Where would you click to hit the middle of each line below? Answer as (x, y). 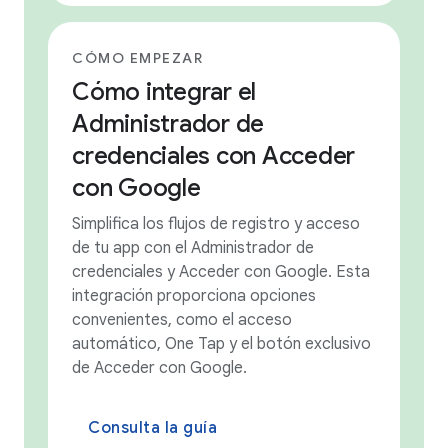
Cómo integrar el (164, 91)
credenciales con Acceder (213, 155)
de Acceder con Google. (159, 367)
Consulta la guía (152, 427)
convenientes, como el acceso (182, 319)
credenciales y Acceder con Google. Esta (221, 271)
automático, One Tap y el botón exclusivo (221, 343)
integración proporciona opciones (194, 295)
